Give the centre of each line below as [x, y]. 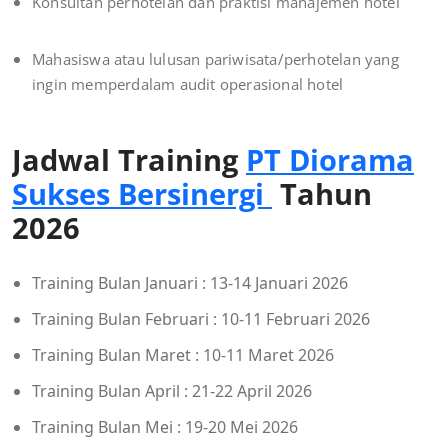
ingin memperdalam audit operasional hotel [188, 84]
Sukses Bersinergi [142, 194]
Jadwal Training [129, 160]
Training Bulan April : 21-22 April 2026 [172, 391]
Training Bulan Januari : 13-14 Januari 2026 [190, 283]
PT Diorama [330, 160]
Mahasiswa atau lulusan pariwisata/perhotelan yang [215, 59]
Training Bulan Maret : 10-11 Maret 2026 [183, 355]
